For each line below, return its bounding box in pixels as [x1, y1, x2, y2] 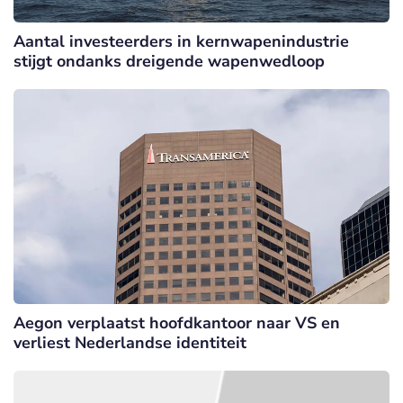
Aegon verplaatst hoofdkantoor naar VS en [13, 311, 340, 334]
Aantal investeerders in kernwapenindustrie [13, 31, 349, 53]
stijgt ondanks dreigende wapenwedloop [13, 50, 325, 73]
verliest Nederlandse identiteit [13, 331, 246, 354]
